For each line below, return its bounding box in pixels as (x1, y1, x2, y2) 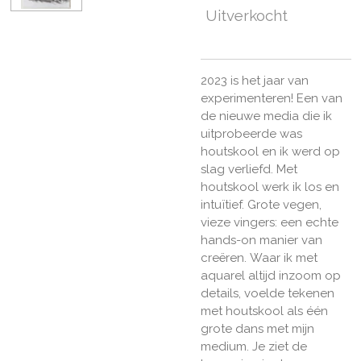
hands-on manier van (201, 232, 322, 247)
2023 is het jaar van (201, 73, 309, 88)
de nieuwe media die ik (201, 108, 332, 123)
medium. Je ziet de (201, 338, 307, 354)
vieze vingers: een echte (201, 214, 338, 230)
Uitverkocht (205, 6, 288, 25)
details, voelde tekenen (201, 285, 334, 301)
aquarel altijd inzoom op (201, 268, 341, 283)
